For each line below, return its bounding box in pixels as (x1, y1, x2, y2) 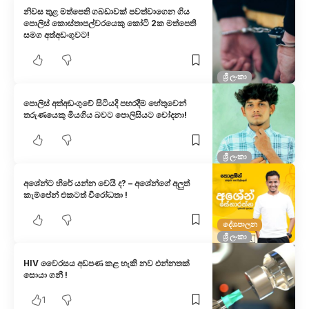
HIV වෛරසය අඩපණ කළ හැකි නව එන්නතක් (23, 257, 190, 268)
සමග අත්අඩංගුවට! (23, 30, 90, 41)
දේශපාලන (222, 219, 257, 230)
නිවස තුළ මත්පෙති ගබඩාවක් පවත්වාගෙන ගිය (23, 6, 190, 17)
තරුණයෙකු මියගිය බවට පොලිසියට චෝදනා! (23, 110, 188, 121)
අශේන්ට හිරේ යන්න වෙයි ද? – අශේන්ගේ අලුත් (23, 177, 190, 188)
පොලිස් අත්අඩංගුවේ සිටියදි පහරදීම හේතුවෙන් (23, 98, 187, 109)
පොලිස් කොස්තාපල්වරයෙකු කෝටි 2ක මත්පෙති (23, 18, 197, 29)
